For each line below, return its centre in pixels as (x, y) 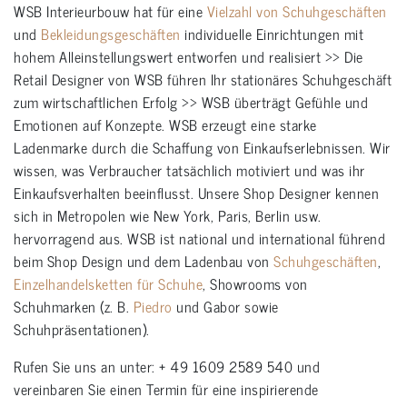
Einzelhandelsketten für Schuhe (108, 284)
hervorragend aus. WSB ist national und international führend (199, 238)
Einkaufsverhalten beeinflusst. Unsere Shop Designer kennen (196, 193)
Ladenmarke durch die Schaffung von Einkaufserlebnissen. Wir (202, 148)
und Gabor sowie (228, 307)
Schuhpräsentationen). (82, 329)
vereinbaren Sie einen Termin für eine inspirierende (166, 389)
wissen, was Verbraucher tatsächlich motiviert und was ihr (189, 170)
